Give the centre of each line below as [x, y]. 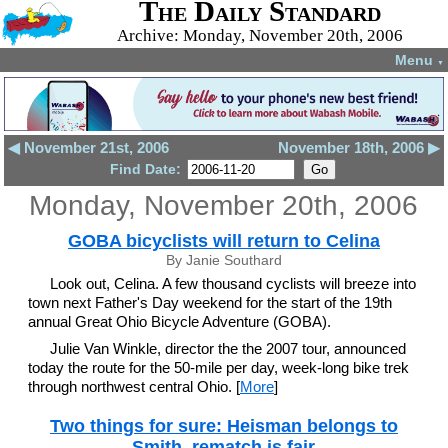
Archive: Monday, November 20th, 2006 [259, 35]
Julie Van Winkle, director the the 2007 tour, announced [228, 348]
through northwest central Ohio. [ [133, 386]
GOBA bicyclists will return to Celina [223, 241]
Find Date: [147, 169]
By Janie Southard [223, 260]
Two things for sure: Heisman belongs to [223, 426]
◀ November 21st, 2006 [89, 147]
